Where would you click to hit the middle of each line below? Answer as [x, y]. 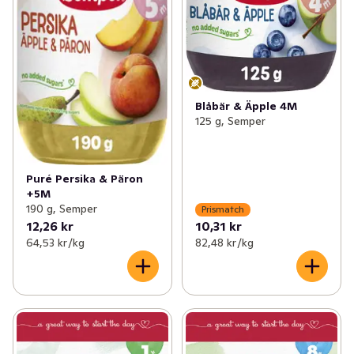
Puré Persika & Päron [85, 178]
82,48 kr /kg [224, 242]
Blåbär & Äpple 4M [246, 105]
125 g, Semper [230, 121]
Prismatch [222, 209]
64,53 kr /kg [55, 242]
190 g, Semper [62, 208]
